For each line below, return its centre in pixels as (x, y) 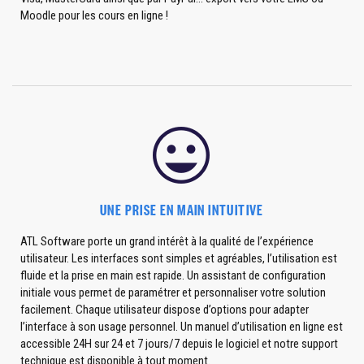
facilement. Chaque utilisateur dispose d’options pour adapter (165, 310)
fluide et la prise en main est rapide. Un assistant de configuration (173, 275)
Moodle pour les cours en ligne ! (94, 15)
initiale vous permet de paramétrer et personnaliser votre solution (173, 292)
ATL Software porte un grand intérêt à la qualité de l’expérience (167, 241)
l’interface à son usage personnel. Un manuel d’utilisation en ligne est (182, 327)
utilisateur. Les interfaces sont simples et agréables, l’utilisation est (179, 258)
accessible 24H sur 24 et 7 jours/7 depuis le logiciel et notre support (179, 344)
